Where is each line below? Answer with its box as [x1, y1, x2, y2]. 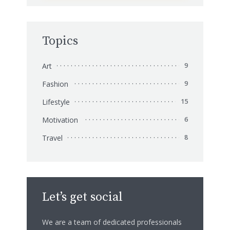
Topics [42, 33, 78, 49]
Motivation [42, 115, 78, 125]
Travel [42, 133, 63, 143]
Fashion [42, 79, 68, 89]
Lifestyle [42, 97, 70, 107]
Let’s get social [42, 189, 123, 205]
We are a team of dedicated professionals [42, 217, 182, 227]
